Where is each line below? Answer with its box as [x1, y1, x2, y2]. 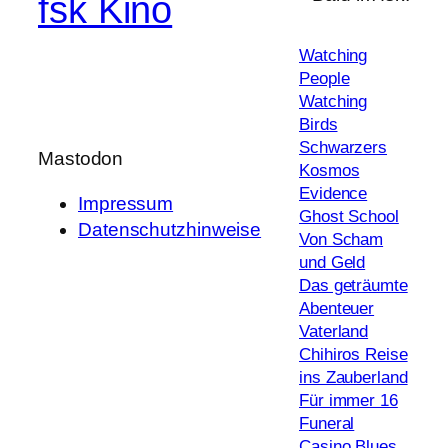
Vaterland [299, 321, 369, 341]
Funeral [299, 413, 355, 433]
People [299, 68, 350, 88]
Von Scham [299, 229, 384, 249]
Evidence [299, 183, 368, 203]
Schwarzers [299, 137, 388, 157]
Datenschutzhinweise [78, 219, 262, 241]
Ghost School [299, 206, 399, 226]
